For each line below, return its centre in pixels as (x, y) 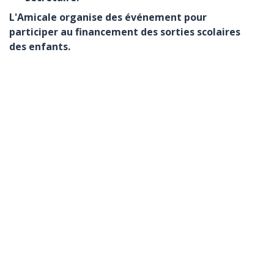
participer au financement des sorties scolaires (125, 31)
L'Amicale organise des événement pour (108, 17)
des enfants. (40, 46)
